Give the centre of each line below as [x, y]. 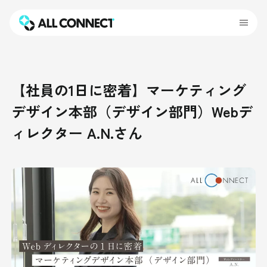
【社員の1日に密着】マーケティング [129, 90]
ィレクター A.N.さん [77, 133]
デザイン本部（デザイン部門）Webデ [132, 111]
